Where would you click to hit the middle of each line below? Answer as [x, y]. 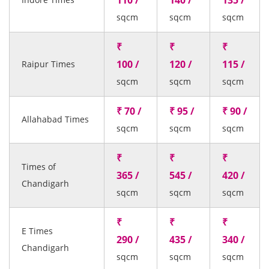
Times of [39, 167]
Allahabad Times [55, 119]
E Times [37, 231]
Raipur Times [48, 64]
